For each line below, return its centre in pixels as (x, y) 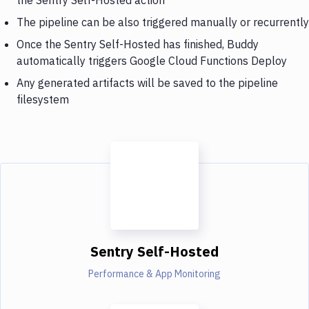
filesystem (43, 99)
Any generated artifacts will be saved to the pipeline (147, 82)
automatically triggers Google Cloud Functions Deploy (152, 60)
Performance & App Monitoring (154, 273)
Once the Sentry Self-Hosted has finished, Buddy (138, 44)
